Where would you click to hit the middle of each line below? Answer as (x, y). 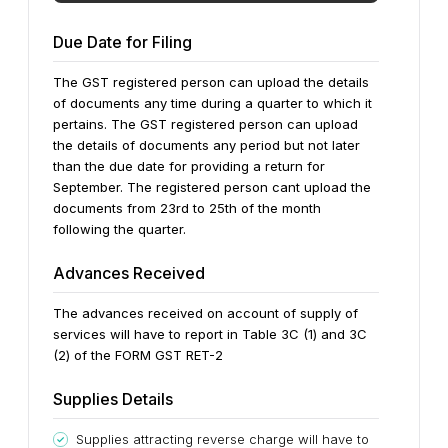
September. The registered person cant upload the (212, 187)
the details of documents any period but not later (206, 145)
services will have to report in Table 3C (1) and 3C (210, 334)
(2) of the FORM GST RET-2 (138, 355)
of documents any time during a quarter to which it (212, 103)
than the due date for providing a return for (189, 166)
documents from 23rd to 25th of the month (187, 208)
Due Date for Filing (122, 42)
